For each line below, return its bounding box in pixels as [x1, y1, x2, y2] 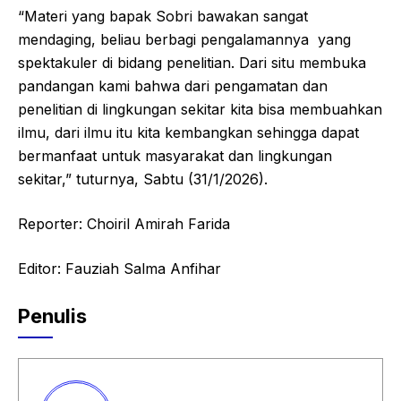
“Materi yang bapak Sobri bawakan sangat [18, 6, 308, 25]
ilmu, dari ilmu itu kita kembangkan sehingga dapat [18, 123, 359, 141]
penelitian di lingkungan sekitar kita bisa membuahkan [18, 99, 382, 118]
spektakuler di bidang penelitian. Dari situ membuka [18, 53, 366, 72]
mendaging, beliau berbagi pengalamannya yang [18, 30, 351, 48]
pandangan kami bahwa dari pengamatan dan [18, 76, 328, 95]
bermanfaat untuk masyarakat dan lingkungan [18, 146, 332, 165]
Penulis [18, 303, 87, 328]
